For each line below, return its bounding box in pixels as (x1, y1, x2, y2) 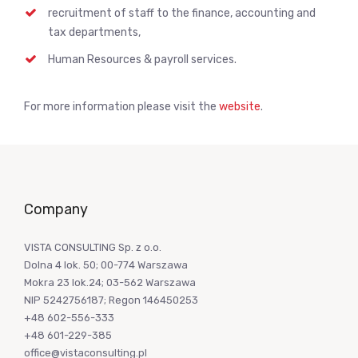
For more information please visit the (24, 100, 219, 113)
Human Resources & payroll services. (48, 53, 237, 66)
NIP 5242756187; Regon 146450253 (24, 294, 198, 306)
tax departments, (48, 26, 141, 39)
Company (24, 201, 88, 218)
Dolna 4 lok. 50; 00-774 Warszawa (24, 259, 188, 271)
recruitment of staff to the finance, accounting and (48, 6, 316, 20)
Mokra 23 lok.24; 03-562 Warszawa (24, 276, 196, 288)
